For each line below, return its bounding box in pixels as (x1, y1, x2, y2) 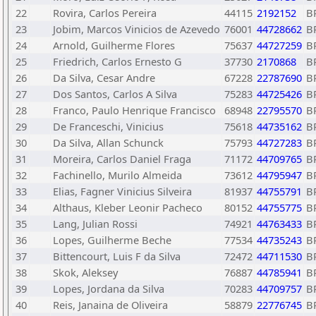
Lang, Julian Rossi (53, 217, 138, 231)
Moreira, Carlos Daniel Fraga (53, 152, 191, 166)
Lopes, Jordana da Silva (53, 281, 164, 296)
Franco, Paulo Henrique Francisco (53, 103, 216, 117)
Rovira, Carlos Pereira (53, 6, 157, 20)
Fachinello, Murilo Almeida (53, 168, 182, 182)
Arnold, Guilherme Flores (53, 38, 175, 52)
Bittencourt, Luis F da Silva (53, 249, 181, 263)
